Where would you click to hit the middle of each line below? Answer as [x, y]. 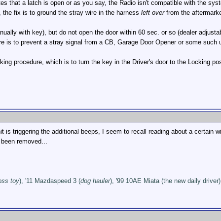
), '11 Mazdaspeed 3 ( [50, 181]
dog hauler [95, 181]
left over [153, 13]
